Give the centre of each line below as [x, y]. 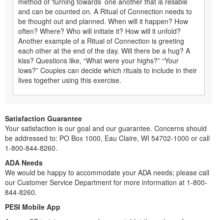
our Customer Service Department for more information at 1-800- [106, 182]
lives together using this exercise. [70, 80]
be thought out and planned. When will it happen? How [103, 21]
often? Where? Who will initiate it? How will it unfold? [99, 31]
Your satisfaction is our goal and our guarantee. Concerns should [106, 128]
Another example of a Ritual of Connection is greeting [101, 41]
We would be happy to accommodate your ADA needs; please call [107, 172]
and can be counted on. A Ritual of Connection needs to [105, 11]
